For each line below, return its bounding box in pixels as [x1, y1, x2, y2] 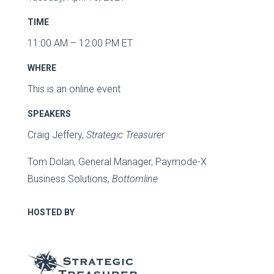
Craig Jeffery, [27, 128, 86, 141]
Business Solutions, [27, 172, 112, 185]
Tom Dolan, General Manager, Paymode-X [27, 155, 207, 168]
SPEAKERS [27, 108, 71, 119]
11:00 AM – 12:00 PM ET [27, 37, 133, 49]
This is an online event [27, 83, 120, 95]
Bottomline [111, 172, 158, 185]
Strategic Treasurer [86, 128, 165, 141]
